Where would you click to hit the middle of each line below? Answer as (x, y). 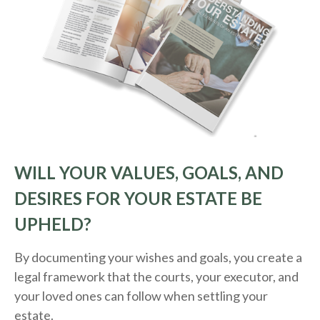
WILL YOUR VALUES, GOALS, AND (149, 173)
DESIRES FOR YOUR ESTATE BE (138, 199)
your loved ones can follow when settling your (141, 296)
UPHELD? (53, 224)
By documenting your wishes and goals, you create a (158, 257)
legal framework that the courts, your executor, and (156, 277)
